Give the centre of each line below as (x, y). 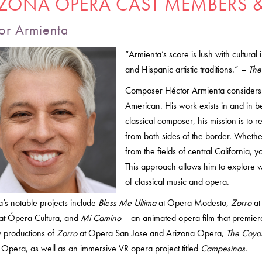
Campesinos (223, 248)
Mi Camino (101, 218)
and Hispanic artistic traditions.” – (187, 69)
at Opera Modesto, (194, 203)
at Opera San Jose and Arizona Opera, (152, 233)
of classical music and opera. (177, 182)
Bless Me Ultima (127, 203)
